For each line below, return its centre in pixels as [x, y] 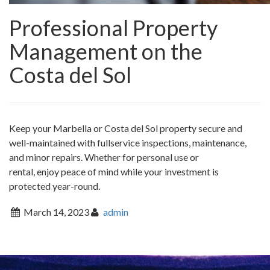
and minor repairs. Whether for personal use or [104, 157]
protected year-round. [55, 186]
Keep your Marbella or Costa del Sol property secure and [126, 128]
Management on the [106, 51]
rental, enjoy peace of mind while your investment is [114, 171]
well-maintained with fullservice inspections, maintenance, [128, 143]
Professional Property [113, 28]
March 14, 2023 [56, 212]
